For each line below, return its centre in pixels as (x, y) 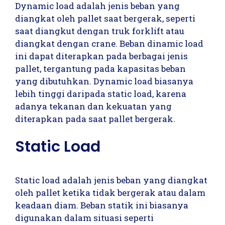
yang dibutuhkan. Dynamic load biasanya (104, 81)
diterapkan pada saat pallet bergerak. (95, 119)
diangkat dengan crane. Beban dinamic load (109, 43)
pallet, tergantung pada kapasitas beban (100, 68)
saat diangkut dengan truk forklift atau (100, 31)
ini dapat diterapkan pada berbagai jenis (101, 56)
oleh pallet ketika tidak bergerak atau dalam (110, 193)
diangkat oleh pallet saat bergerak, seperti (105, 18)
